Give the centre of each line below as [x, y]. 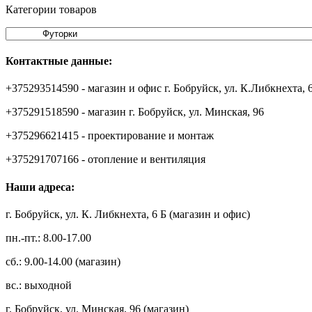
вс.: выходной [39, 285]
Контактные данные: [59, 61]
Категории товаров [51, 9]
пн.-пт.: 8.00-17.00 [48, 238]
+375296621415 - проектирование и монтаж [110, 136]
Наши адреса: [40, 187]
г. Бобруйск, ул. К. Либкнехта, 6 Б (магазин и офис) [128, 214]
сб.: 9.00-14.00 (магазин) [63, 262]
